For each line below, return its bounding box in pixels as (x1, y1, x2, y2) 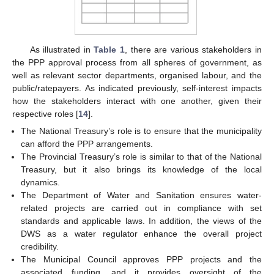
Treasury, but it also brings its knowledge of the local (21, 165, 262, 175)
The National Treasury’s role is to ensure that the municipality (21, 126, 262, 136)
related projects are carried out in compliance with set (21, 203, 262, 213)
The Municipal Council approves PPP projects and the (21, 254, 262, 265)
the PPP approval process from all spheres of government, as (12, 57, 262, 68)
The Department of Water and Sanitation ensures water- (21, 190, 262, 201)
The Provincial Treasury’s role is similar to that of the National (21, 152, 262, 162)
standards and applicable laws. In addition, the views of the (21, 216, 262, 226)
